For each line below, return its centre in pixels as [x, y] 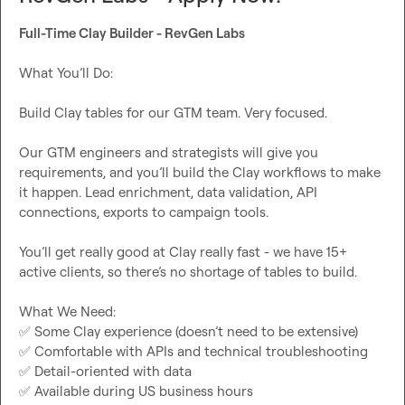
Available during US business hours [142, 391]
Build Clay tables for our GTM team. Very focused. [173, 112]
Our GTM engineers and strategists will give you [169, 152]
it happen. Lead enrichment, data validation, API [168, 192]
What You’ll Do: [66, 72]
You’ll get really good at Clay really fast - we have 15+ [183, 251]
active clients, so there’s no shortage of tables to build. [188, 271]
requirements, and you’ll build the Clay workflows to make [200, 172]
